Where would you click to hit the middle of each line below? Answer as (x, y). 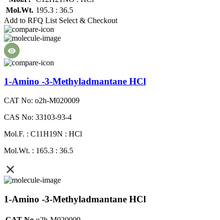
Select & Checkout (88, 20)
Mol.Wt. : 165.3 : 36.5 (39, 151)
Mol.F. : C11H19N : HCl (43, 134)
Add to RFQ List (30, 20)
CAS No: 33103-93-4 (38, 117)
